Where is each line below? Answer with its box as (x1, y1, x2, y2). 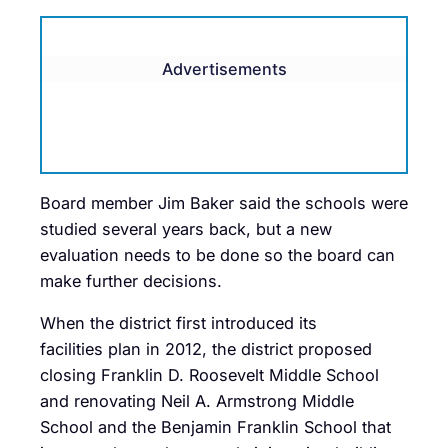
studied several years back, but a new (40, 219, 332, 240)
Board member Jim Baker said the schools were (40, 193, 408, 214)
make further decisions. (40, 271, 222, 292)
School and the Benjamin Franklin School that (40, 417, 391, 438)
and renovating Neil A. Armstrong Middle (40, 391, 354, 412)
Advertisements (161, 58, 287, 79)
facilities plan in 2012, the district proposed (40, 339, 372, 360)
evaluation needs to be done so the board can (40, 245, 395, 266)
